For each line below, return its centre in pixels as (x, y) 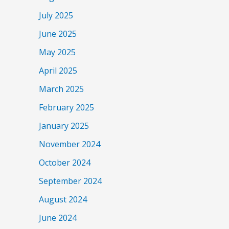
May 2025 (57, 52)
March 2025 (61, 89)
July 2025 (56, 16)
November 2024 (70, 144)
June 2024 (58, 218)
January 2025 (64, 126)
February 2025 (66, 108)
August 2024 (63, 200)
